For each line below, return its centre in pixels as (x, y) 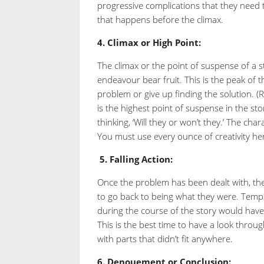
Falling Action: (141, 159)
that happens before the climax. (160, 19)
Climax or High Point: (154, 42)
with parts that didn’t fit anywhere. (165, 238)
